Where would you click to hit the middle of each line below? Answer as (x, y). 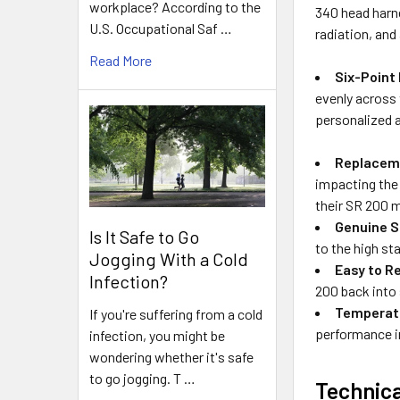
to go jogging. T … (142, 378)
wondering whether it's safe (171, 356)
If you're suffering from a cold (176, 313)
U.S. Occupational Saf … (161, 29)
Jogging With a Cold (169, 258)
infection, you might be (157, 335)
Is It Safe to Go (144, 236)
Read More (121, 61)
